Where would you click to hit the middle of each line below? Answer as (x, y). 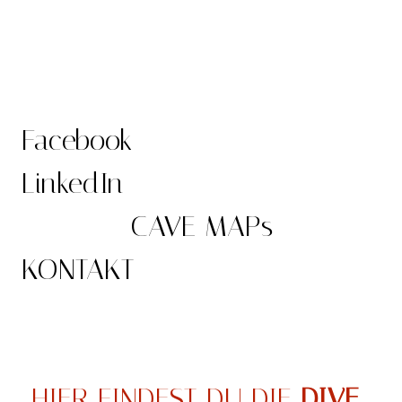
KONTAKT (78, 269)
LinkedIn (72, 183)
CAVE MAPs (201, 226)
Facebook (77, 140)
